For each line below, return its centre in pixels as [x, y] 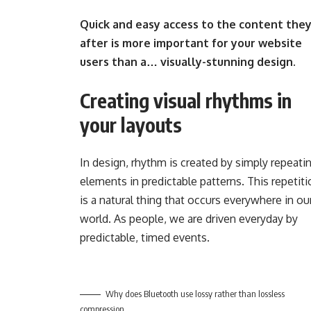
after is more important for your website [191, 43]
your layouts [131, 124]
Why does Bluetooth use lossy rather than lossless [195, 293]
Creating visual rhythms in [186, 100]
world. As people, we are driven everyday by [189, 218]
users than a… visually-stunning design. [188, 61]
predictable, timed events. [145, 237]
